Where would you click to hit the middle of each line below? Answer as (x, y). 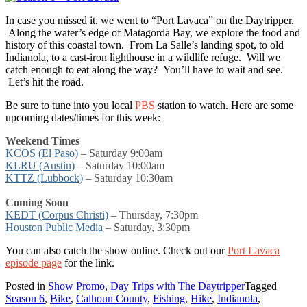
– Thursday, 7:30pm (153, 214)
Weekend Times (42, 140)
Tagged (261, 286)
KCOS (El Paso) (42, 153)
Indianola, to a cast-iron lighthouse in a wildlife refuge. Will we (143, 57)
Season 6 (25, 298)
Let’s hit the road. (45, 82)
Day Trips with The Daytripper (177, 286)
